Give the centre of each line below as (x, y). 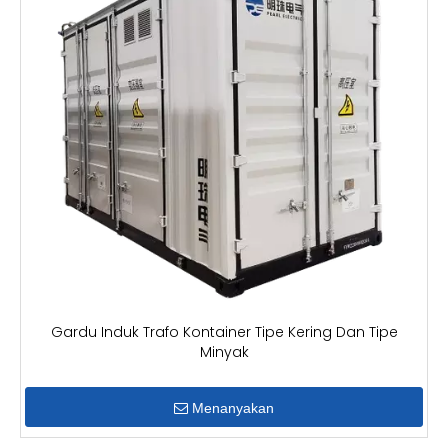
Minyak (224, 352)
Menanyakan (233, 408)
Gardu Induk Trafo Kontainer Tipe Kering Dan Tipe (224, 332)
